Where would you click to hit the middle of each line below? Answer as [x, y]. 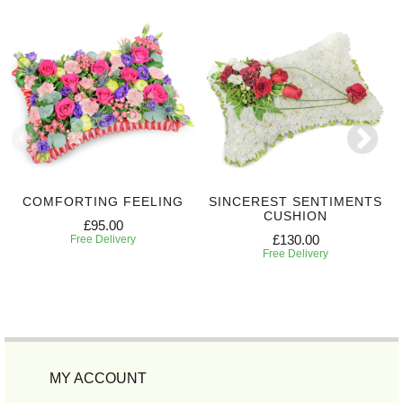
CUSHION [296, 216]
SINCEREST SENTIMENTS [296, 202]
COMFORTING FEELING [103, 202]
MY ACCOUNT [98, 379]
